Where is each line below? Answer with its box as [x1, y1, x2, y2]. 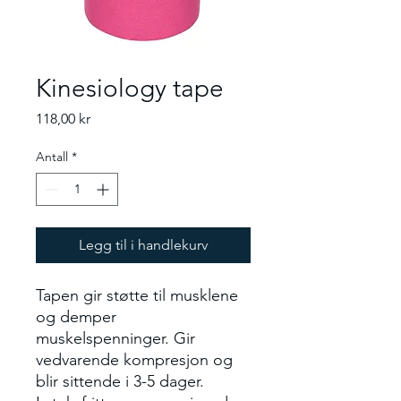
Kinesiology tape [36, 73, 224, 103]
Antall [36, 148, 68, 165]
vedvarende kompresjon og [36, 349, 233, 370]
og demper [36, 306, 116, 327]
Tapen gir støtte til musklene [36, 285, 238, 305]
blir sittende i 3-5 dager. [36, 371, 204, 391]
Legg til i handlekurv [79, 235, 208, 253]
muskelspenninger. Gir [36, 328, 195, 348]
